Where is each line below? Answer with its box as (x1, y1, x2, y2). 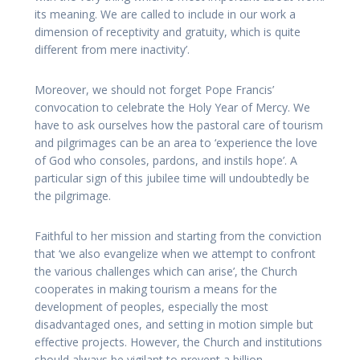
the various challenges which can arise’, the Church (35, 264, 297, 280)
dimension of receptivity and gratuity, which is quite (35, 24, 301, 40)
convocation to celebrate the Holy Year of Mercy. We (35, 100, 310, 116)
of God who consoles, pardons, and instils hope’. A (35, 153, 297, 169)
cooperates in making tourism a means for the (35, 281, 277, 297)
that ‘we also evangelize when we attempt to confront (35, 246, 316, 262)
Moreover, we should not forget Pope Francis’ (35, 82, 274, 98)
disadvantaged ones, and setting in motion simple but (35, 317, 313, 333)
